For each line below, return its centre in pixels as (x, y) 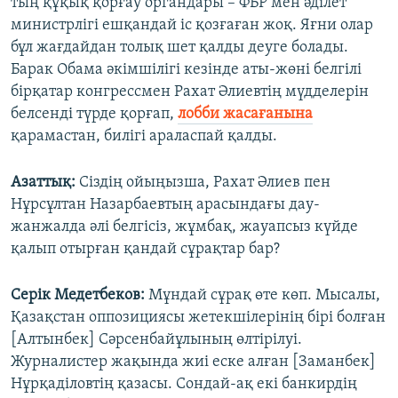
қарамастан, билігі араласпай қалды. (144, 137)
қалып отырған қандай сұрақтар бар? (145, 250)
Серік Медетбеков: (78, 296)
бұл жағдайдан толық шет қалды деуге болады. (179, 48)
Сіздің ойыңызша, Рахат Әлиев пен (203, 183)
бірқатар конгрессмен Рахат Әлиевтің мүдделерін (190, 92)
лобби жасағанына (245, 115)
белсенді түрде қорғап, (94, 115)
